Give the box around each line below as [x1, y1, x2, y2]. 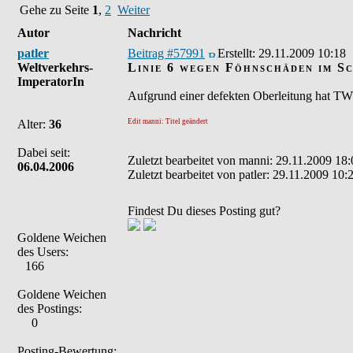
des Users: [17, 245, 69, 258]
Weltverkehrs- [17, 61, 93, 74]
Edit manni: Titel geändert [128, 117, 208, 125]
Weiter [117, 2, 150, 17]
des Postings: [17, 302, 82, 315]
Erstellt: [217, 46, 258, 60]
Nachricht [128, 26, 181, 39]
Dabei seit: [17, 146, 70, 159]
